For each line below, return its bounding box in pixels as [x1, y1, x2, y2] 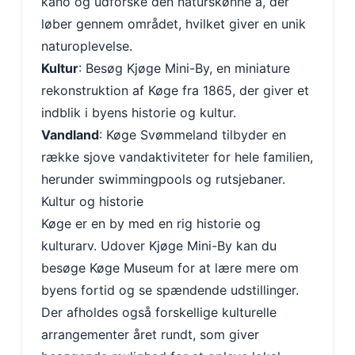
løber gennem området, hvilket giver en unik [41, 16, 306, 32]
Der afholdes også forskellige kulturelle [41, 304, 277, 320]
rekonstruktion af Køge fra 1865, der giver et [41, 82, 309, 98]
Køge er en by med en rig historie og [41, 216, 261, 231]
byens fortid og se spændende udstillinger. [41, 282, 299, 298]
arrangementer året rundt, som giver [41, 326, 259, 342]
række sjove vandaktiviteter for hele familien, [41, 149, 313, 165]
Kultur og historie [41, 193, 143, 209]
